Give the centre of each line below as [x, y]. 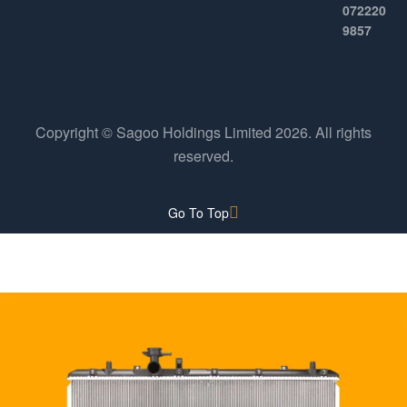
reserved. [203, 156]
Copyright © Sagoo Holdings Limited [155, 133]
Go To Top [199, 213]
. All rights [340, 133]
